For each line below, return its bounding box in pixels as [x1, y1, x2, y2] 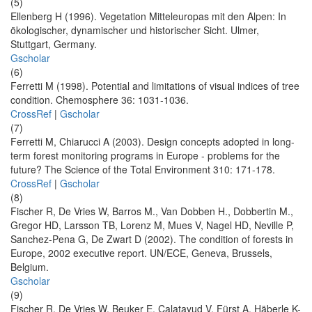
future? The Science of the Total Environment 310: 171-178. [10, 162, 275, 177]
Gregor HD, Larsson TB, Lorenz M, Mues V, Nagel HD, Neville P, [10, 218, 294, 233]
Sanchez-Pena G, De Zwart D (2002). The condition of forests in [10, 232, 293, 247]
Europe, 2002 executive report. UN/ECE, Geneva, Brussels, [10, 246, 272, 260]
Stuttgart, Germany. [10, 37, 97, 52]
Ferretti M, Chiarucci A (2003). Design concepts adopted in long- [10, 134, 295, 149]
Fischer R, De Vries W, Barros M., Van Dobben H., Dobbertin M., [10, 204, 293, 219]
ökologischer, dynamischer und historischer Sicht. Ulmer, [10, 23, 259, 38]
